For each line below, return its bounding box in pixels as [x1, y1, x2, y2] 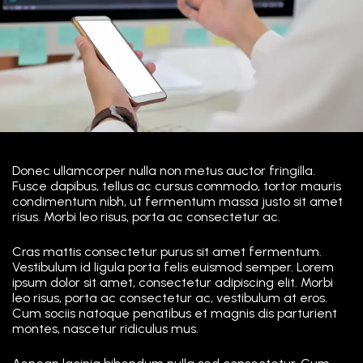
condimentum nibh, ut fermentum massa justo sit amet [12, 193, 343, 209]
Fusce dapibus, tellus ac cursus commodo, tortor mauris [12, 177, 341, 194]
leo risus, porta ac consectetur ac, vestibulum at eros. [12, 289, 327, 305]
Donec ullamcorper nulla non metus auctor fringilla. [12, 162, 315, 178]
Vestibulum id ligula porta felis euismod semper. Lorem [12, 258, 334, 275]
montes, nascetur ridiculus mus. [12, 320, 199, 336]
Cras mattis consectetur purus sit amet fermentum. [12, 243, 322, 259]
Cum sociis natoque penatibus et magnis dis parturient [12, 305, 337, 321]
